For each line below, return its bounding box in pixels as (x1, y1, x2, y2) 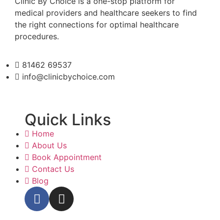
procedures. (15, 31, 59, 41)
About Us (32, 140, 67, 151)
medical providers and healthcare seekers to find (15, 7, 197, 18)
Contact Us (32, 164, 74, 174)
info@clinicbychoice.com (22, 72, 115, 82)
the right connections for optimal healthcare (15, 19, 179, 29)
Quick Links (25, 110, 111, 130)
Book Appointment (32, 152, 102, 163)
